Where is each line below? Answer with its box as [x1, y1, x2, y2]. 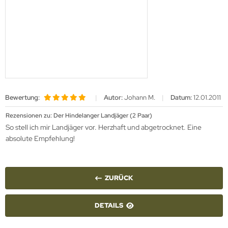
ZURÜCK [105, 174, 133, 182]
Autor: [104, 93, 123, 102]
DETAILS [94, 201, 123, 210]
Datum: [170, 93, 192, 102]
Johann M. [123, 93, 157, 102]
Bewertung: [5, 93, 40, 102]
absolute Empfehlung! [6, 134, 75, 143]
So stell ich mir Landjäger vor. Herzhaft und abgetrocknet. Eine [6, 123, 202, 132]
